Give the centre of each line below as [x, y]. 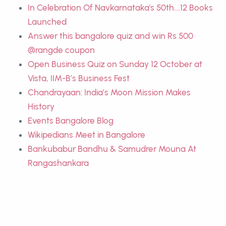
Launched [47, 22]
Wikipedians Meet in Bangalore [87, 135]
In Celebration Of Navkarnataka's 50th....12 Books [120, 8]
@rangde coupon [61, 50]
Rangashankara [58, 163]
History [41, 107]
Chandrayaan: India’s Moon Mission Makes [109, 93]
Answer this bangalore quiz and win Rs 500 [110, 36]
